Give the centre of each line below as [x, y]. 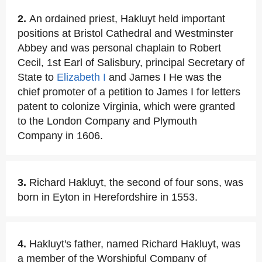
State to [37, 77]
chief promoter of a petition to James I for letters [129, 92]
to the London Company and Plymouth [107, 121]
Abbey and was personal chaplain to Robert [119, 48]
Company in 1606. [60, 136]
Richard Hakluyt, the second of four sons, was [136, 182]
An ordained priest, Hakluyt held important [127, 19]
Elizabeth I [81, 77]
